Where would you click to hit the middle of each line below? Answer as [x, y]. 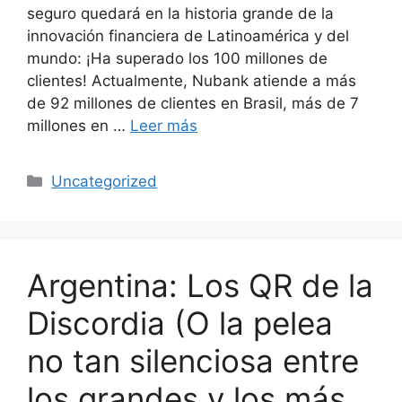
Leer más [164, 126]
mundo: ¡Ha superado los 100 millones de [177, 59]
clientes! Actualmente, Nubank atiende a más [192, 81]
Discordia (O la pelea [180, 323]
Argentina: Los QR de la [200, 286]
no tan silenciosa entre [193, 361]
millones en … [79, 126]
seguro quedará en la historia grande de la [180, 14]
